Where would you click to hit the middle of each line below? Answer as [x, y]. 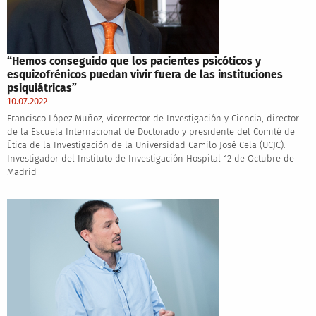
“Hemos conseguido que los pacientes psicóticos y [134, 61]
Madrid [22, 172]
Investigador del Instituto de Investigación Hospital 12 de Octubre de [150, 159]
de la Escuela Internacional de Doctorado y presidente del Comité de [151, 132]
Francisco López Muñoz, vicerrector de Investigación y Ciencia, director [153, 119]
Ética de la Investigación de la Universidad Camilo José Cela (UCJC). [146, 145]
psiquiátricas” [42, 88]
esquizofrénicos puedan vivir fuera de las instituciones [145, 75]
